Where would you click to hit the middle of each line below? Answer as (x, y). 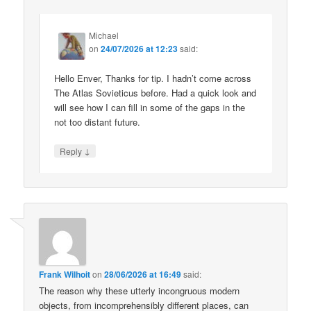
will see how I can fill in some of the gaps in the (150, 107)
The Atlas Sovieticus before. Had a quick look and (155, 92)
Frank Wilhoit (65, 275)
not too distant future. (98, 121)
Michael (104, 35)
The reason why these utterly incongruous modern (140, 291)
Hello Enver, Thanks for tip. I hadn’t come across (153, 78)
